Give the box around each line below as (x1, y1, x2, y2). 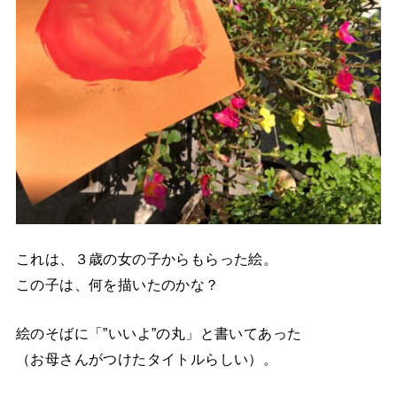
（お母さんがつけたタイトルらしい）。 (15, 350, 278, 367)
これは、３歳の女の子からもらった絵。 (15, 250, 278, 267)
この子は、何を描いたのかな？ (15, 276, 220, 292)
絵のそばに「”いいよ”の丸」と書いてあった (15, 324, 302, 341)
